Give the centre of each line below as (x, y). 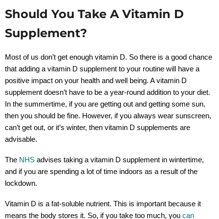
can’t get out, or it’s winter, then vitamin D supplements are (98, 127)
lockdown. (21, 183)
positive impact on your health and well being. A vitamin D (96, 80)
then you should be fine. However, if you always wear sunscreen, (108, 115)
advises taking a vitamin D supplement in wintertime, (119, 159)
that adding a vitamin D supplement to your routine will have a (102, 68)
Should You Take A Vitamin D (94, 13)
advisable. (21, 139)
